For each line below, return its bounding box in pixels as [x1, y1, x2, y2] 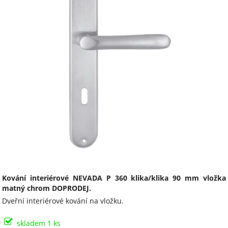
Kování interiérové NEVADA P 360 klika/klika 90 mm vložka [2, 173, 226, 183]
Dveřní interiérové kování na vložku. [2, 196, 124, 206]
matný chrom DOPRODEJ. [2, 183, 92, 193]
